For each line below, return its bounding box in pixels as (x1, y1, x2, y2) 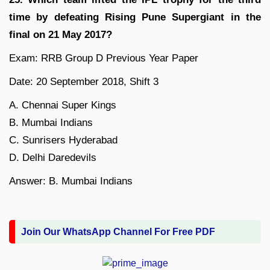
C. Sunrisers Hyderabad (9, 134, 118, 146)
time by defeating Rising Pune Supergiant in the (9, 11, 261, 24)
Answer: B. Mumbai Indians (9, 175, 133, 187)
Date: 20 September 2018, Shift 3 (9, 76, 159, 88)
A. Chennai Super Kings (9, 99, 116, 111)
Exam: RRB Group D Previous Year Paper (9, 52, 198, 64)
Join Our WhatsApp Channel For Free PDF (21, 227, 215, 237)
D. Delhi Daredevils (9, 152, 96, 164)
